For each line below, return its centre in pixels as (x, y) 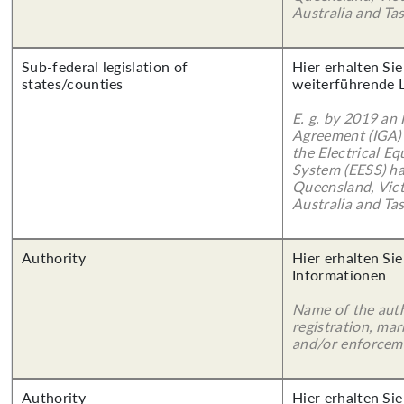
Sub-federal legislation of (105, 66)
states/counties (73, 83)
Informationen (340, 275)
